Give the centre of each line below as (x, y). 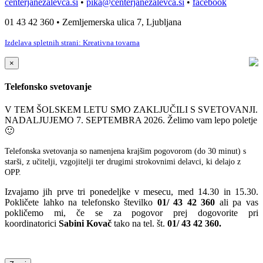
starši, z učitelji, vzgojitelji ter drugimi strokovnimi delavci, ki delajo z (123, 162)
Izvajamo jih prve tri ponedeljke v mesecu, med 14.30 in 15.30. (131, 192)
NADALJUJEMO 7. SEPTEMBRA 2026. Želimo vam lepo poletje (131, 120)
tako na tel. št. (139, 224)
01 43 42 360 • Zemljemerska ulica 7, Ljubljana (93, 22)
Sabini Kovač (85, 224)
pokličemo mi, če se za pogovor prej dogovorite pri (131, 213)
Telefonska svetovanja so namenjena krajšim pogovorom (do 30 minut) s (125, 151)
